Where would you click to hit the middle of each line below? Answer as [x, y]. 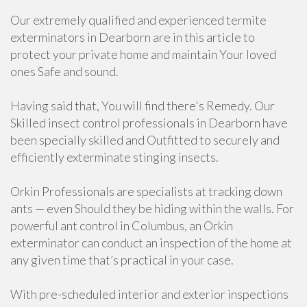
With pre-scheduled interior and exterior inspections [149, 294]
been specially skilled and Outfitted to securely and [145, 140]
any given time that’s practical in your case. [122, 260]
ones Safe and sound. [64, 71]
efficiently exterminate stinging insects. [114, 157]
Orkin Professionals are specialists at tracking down [146, 191]
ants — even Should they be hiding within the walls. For [152, 208]
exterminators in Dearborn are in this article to [133, 37]
